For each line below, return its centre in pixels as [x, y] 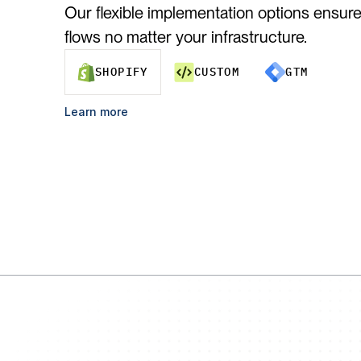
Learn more [96, 111]
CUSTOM [217, 72]
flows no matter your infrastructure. [186, 37]
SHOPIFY [122, 72]
